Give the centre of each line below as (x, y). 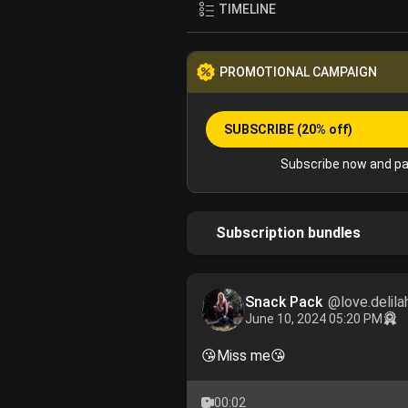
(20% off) (324, 129)
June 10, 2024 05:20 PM (313, 318)
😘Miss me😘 (243, 356)
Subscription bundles (288, 233)
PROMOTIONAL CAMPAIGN (298, 72)
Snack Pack (285, 302)
